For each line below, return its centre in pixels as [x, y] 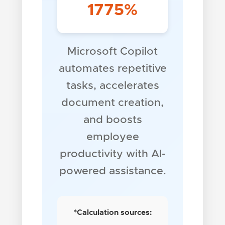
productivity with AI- [113, 154]
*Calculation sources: [113, 212]
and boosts [113, 120]
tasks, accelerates [113, 85]
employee [113, 137]
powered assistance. [113, 171]
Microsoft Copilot [113, 51]
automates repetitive [113, 68]
